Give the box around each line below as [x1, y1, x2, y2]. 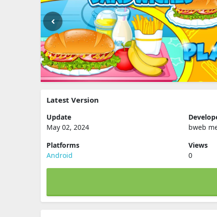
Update [46, 112, 71, 122]
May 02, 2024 [46, 123, 89, 132]
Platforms [46, 140, 79, 150]
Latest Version [46, 95, 99, 105]
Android [46, 151, 73, 160]
